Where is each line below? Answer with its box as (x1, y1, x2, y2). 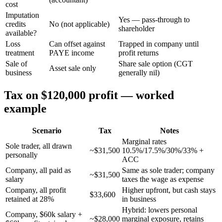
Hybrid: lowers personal (122, 206, 197, 215)
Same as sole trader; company (122, 166, 215, 175)
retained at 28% (5, 195, 54, 204)
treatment (5, 48, 34, 57)
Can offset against (49, 39, 105, 48)
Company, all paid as (5, 166, 71, 175)
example (4, 102, 47, 115)
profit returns (118, 48, 159, 57)
